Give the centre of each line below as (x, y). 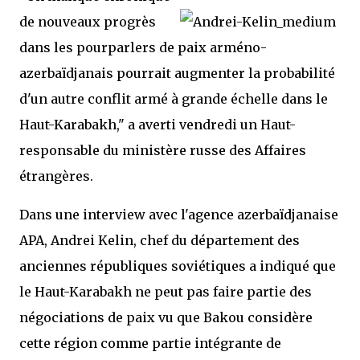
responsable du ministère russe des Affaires (163, 150)
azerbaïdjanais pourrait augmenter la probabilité (177, 73)
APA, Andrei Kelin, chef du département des (160, 240)
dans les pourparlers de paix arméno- (143, 47)
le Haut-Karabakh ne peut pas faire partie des (166, 292)
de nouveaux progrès (88, 22)
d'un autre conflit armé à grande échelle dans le (174, 99)
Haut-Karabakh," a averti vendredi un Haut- (157, 125)
